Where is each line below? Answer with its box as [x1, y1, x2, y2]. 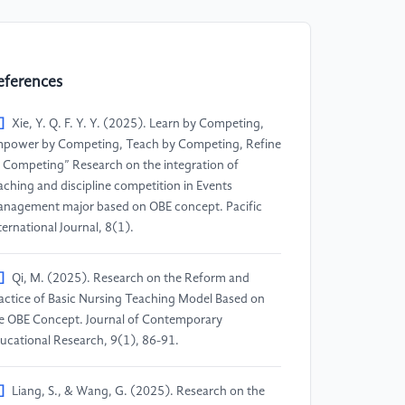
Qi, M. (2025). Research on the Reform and [12, 271, 250, 285]
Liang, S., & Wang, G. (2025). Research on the [12, 384, 265, 398]
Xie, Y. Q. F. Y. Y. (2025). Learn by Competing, [12, 117, 264, 130]
